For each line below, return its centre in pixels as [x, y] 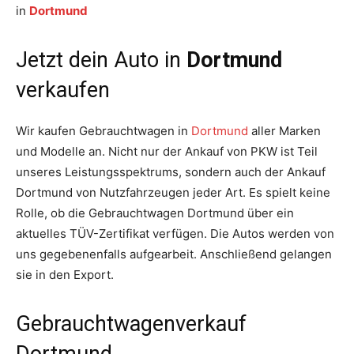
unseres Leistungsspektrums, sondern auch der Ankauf [171, 172]
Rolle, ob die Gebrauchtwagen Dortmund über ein [155, 213]
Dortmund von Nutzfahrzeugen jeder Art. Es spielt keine [173, 193]
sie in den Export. [65, 275]
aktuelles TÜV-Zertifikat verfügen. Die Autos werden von [175, 234]
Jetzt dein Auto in [101, 60]
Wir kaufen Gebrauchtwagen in [104, 131]
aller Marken [284, 131]
